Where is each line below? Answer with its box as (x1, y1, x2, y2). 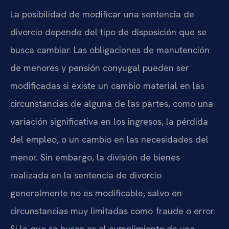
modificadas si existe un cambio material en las (10, 80, 204, 92)
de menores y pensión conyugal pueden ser (10, 62, 189, 74)
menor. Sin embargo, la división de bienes (10, 151, 180, 164)
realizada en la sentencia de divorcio (10, 169, 162, 181)
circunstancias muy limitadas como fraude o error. (10, 205, 215, 217)
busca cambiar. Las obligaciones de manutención (10, 44, 210, 56)
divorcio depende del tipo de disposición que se (10, 26, 207, 38)
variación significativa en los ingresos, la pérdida (10, 116, 208, 128)
